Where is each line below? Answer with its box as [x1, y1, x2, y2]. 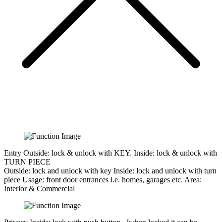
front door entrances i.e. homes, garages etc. [46, 175, 183, 184]
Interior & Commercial [4, 184, 75, 193]
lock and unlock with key [32, 166, 111, 175]
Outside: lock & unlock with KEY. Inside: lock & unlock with [23, 148, 217, 157]
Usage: [22, 175, 44, 184]
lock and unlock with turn [136, 166, 217, 175]
